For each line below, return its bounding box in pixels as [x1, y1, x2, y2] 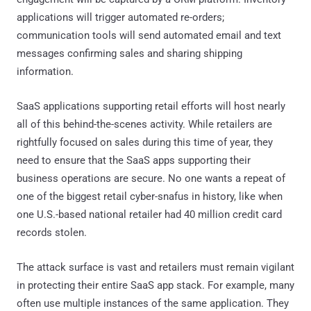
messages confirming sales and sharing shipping [17, 47, 242, 60]
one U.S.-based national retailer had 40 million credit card [17, 208, 282, 221]
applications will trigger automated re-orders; [17, 10, 224, 24]
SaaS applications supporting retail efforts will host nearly [17, 99, 285, 112]
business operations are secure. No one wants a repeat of [17, 171, 285, 185]
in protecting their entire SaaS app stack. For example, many [17, 278, 294, 292]
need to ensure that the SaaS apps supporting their [17, 153, 251, 167]
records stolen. [17, 226, 87, 239]
